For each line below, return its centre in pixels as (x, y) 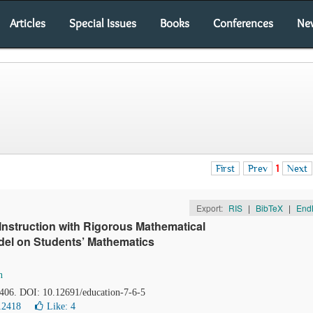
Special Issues (103, 23)
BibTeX (269, 208)
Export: (210, 208)
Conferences (243, 23)
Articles (28, 23)
